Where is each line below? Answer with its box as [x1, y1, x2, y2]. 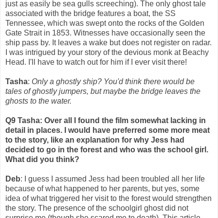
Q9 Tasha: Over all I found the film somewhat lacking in [5, 116, 206, 125]
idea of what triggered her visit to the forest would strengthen [5, 194, 212, 203]
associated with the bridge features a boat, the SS [5, 9, 176, 18]
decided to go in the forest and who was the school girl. [5, 145, 208, 154]
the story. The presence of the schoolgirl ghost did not [5, 204, 188, 213]
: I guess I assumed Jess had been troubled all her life [20, 175, 205, 183]
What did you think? [5, 155, 79, 164]
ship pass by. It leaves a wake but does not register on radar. [5, 38, 212, 47]
